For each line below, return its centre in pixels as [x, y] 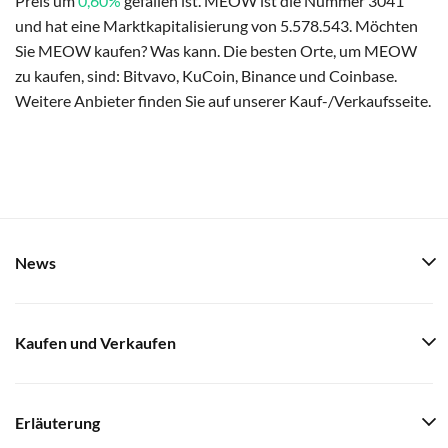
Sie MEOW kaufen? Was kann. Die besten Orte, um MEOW [216, 50]
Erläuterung [57, 423]
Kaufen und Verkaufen [95, 343]
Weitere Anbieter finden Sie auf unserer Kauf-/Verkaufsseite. [223, 100]
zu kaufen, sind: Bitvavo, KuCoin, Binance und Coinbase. [206, 75]
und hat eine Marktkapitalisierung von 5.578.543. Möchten [216, 25]
